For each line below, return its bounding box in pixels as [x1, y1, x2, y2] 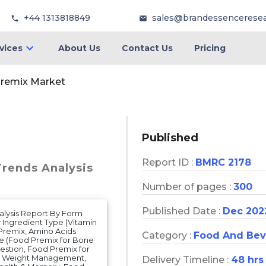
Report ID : [142, 156, 195, 168]
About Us [58, 43, 100, 53]
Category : [142, 229, 194, 241]
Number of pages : [142, 180, 233, 192]
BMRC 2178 [195, 156, 251, 168]
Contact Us [121, 43, 173, 53]
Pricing [194, 43, 226, 53]
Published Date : [142, 205, 223, 217]
